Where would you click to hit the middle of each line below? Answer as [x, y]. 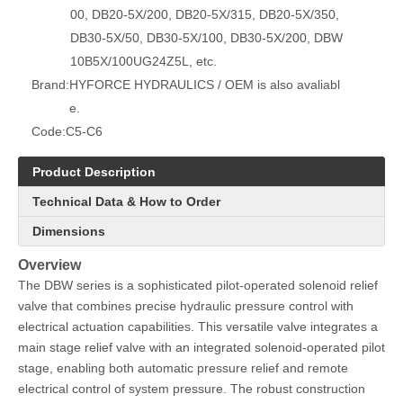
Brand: [50, 85]
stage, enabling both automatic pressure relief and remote [183, 368]
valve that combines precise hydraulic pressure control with [186, 306]
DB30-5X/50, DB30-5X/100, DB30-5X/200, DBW [206, 38]
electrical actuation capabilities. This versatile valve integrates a [198, 327]
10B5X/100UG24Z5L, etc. [143, 61]
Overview [49, 264]
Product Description [94, 172]
